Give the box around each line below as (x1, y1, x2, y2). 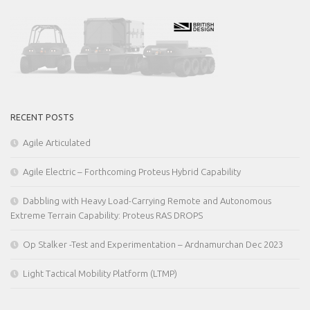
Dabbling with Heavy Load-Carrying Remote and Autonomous (23, 196, 271, 206)
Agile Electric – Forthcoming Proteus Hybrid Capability (23, 167, 241, 177)
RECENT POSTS (10, 112, 74, 122)
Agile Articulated (23, 138, 91, 148)
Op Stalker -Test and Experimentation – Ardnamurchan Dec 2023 (23, 239, 283, 250)
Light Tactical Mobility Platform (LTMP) (23, 268, 177, 279)
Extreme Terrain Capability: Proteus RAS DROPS (10, 210, 203, 221)
